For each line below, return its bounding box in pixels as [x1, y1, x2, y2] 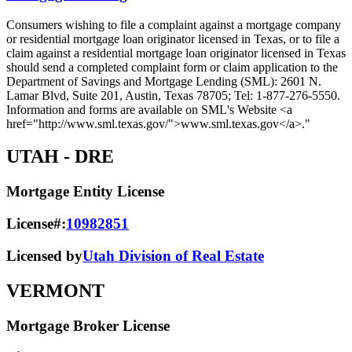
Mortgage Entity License [6, 183, 164, 200]
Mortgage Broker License [6, 317, 170, 334]
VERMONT [6, 280, 104, 301]
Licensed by [6, 247, 82, 264]
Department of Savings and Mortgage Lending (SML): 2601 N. [6, 74, 321, 88]
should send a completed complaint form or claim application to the [6, 60, 338, 74]
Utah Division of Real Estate [82, 247, 264, 264]
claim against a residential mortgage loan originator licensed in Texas [6, 46, 346, 60]
